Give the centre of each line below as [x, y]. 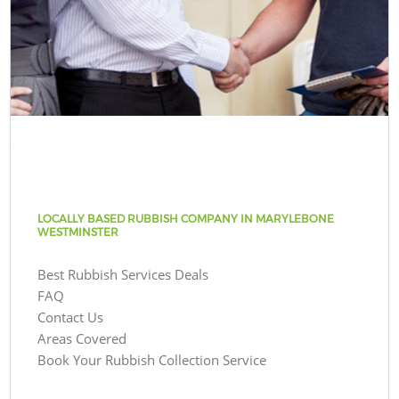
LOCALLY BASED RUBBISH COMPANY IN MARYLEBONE [186, 218]
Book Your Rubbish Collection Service [152, 359]
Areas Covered [82, 338]
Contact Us [71, 317]
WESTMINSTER [78, 232]
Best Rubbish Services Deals [123, 274]
